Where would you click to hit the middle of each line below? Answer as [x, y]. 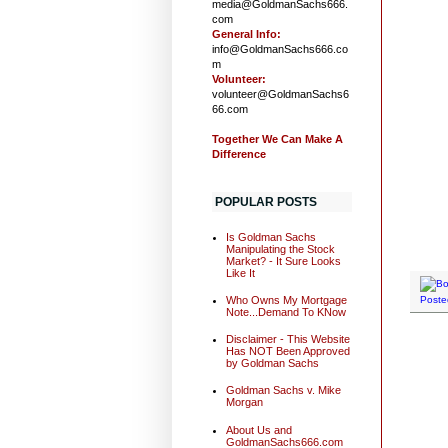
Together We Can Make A [277, 138]
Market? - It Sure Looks [283, 261]
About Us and [258, 429]
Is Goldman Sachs [270, 237]
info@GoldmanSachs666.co [280, 48]
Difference [239, 153]
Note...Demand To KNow [285, 312]
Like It [240, 273]
